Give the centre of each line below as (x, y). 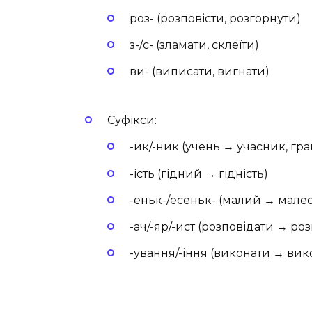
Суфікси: (132, 120)
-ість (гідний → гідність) (199, 173)
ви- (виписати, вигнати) (200, 72)
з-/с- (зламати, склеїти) (194, 45)
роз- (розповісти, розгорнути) (215, 18)
